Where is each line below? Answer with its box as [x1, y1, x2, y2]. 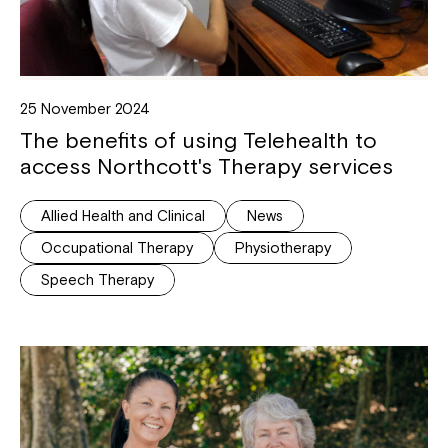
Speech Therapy [41, 270, 154, 288]
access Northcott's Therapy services [20, 152, 393, 179]
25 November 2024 [20, 99, 150, 117]
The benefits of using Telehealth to [20, 126, 377, 153]
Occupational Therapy [41, 238, 193, 256]
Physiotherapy [235, 238, 331, 256]
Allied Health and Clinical [41, 206, 205, 224]
